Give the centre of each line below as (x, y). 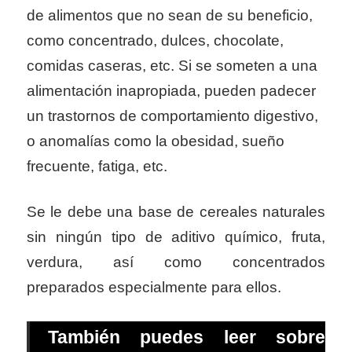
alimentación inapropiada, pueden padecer (171, 91)
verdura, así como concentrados (176, 262)
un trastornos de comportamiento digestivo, (172, 116)
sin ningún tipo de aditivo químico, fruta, (176, 236)
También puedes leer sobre (186, 337)
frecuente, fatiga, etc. (97, 167)
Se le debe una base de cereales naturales (176, 211)
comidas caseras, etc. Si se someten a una (172, 66)
